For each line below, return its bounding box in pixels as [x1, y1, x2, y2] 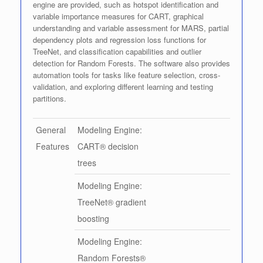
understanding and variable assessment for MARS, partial [33, 22, 229, 33]
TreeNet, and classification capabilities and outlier [33, 45, 201, 57]
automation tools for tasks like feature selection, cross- [33, 69, 220, 80]
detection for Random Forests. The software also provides [33, 57, 230, 69]
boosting [77, 212, 109, 224]
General [36, 123, 66, 136]
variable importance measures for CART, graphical [33, 10, 204, 22]
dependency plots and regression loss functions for [33, 33, 206, 45]
